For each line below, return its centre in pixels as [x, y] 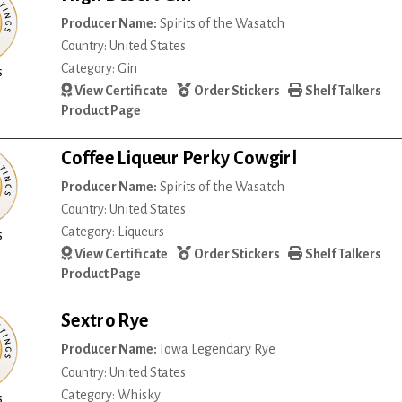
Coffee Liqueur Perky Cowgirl [179, 157]
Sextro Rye [105, 321]
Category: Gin [100, 69]
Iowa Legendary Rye [217, 350]
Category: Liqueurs [113, 231]
